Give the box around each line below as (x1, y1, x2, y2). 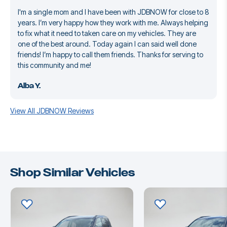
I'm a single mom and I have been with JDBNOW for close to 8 (18, 8, 209, 17)
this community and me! (18, 61, 91, 70)
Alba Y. (18, 82, 41, 91)
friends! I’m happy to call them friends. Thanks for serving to (18, 50, 203, 59)
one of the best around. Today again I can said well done (18, 40, 197, 49)
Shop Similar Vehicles (10, 166, 135, 181)
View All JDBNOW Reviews (10, 106, 94, 116)
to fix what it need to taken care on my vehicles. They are (18, 29, 196, 38)
